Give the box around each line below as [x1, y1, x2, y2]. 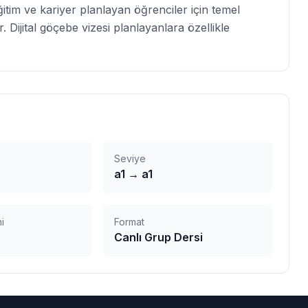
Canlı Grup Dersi [113, 230, 203, 244]
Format [113, 216, 144, 228]
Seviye [113, 153, 146, 164]
